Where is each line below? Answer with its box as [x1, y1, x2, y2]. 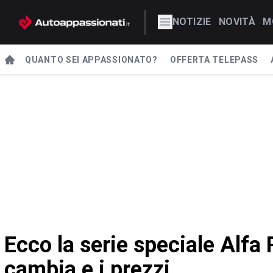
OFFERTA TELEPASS [169, 54, 259, 65]
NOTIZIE [172, 16, 211, 28]
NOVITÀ [218, 16, 256, 28]
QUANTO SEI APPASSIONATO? [25, 54, 158, 65]
